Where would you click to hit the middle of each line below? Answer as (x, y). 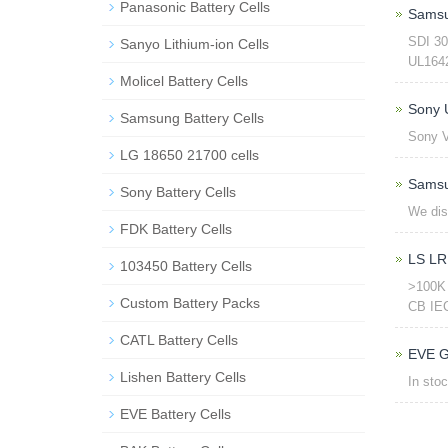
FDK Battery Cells (176, 229)
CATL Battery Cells (179, 340)
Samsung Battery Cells (192, 118)
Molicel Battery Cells (184, 81)
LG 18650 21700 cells (189, 155)
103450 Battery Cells (186, 266)
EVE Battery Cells (175, 414)
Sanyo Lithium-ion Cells (194, 44)
